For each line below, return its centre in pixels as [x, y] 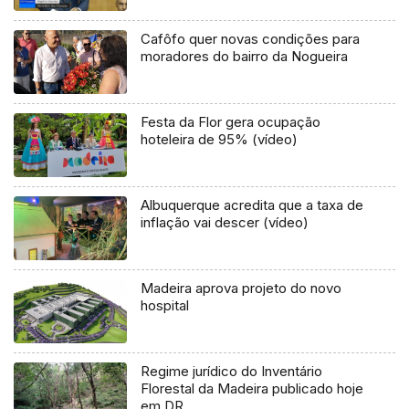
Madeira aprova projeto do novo [241, 288]
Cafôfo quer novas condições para [251, 39]
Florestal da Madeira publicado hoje [252, 389]
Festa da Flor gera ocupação [231, 122]
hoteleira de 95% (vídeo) [220, 140]
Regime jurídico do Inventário [232, 372]
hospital [165, 306]
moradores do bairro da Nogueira [245, 57]
